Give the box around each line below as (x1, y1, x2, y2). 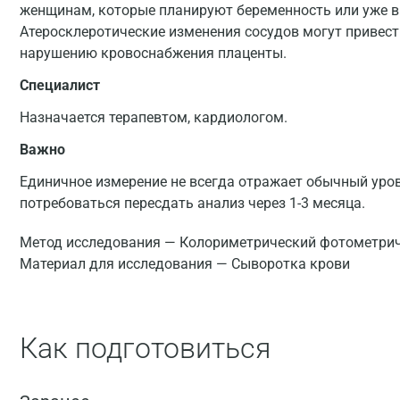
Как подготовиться (20, 331, 271, 365)
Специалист (20, 77, 100, 94)
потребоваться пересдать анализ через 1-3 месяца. (20, 195, 365, 212)
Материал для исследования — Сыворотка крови (20, 255, 350, 272)
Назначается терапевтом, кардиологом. (20, 109, 287, 126)
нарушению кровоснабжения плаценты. (20, 45, 287, 62)
